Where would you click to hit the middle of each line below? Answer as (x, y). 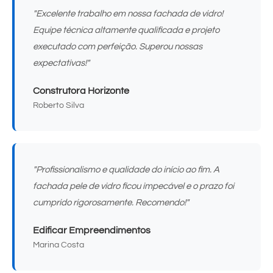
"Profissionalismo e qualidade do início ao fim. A (126, 169)
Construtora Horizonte (81, 90)
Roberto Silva (58, 105)
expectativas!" (61, 63)
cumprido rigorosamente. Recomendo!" (111, 202)
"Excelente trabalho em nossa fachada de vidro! (128, 13)
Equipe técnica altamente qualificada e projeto (126, 30)
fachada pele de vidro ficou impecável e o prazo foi (133, 186)
